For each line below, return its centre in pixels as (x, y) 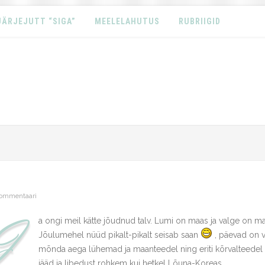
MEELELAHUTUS (127, 21)
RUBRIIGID (200, 21)
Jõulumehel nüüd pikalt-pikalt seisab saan (119, 235)
